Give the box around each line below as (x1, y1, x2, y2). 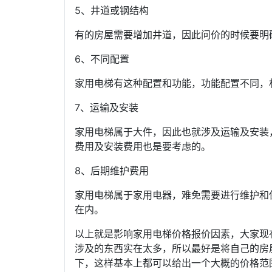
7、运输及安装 (75, 101, 138, 114)
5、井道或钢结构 (75, 4, 149, 16)
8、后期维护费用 (75, 165, 149, 177)
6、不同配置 (75, 53, 129, 65)
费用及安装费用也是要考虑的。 (75, 140, 211, 152)
